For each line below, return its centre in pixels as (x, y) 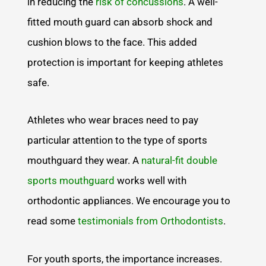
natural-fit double (180, 161)
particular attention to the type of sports (118, 140)
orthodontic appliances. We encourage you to (129, 201)
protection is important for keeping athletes (126, 62)
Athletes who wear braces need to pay (113, 120)
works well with (151, 181)
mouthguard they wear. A (85, 161)
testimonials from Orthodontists (151, 221)
